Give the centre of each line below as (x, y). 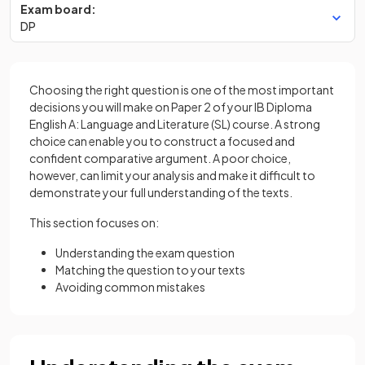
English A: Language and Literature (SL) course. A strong (175, 124)
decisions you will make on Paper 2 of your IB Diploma (171, 107)
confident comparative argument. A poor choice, (160, 158)
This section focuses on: (94, 222)
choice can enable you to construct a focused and (162, 141)
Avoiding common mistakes (130, 287)
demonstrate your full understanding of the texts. (161, 192)
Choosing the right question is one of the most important (182, 90)
